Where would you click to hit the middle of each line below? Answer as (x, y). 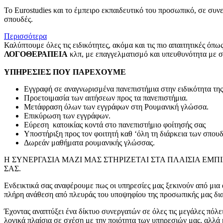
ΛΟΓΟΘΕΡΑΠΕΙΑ (36, 54)
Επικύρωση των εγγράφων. (67, 116)
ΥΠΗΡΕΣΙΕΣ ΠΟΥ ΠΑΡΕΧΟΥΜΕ (65, 72)
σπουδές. (18, 19)
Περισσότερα (25, 36)
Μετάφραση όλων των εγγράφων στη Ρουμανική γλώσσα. (116, 107)
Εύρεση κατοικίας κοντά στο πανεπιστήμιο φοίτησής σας (115, 125)
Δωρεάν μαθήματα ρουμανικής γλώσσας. (89, 143)
